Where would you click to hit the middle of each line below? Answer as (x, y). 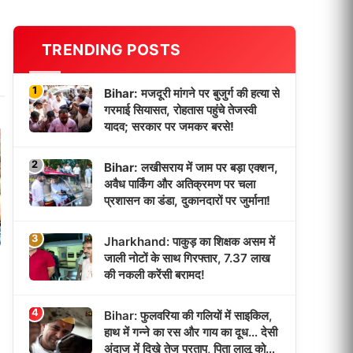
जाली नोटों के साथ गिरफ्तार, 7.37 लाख (187, 258)
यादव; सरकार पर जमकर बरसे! (169, 126)
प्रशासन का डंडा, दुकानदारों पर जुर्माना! (187, 201)
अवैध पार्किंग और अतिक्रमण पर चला (180, 184)
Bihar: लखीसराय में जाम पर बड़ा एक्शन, (191, 167)
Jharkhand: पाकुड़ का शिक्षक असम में (190, 242)
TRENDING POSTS (111, 50)
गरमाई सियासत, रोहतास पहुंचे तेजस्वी (180, 110)
